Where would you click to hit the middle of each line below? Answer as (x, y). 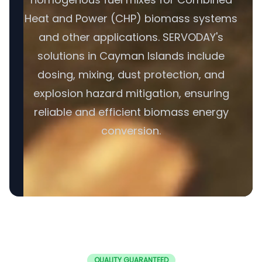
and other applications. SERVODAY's (131, 37)
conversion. (131, 131)
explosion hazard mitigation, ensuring (131, 93)
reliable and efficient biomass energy (131, 112)
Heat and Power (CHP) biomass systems (131, 18)
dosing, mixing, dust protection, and (131, 75)
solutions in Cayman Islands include (131, 56)
